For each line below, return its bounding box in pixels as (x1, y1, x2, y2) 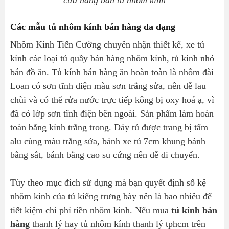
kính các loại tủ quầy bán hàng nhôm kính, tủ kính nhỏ (10, 53, 214, 64)
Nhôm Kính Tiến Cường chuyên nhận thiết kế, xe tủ (10, 39, 204, 50)
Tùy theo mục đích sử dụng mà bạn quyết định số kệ (10, 177, 206, 188)
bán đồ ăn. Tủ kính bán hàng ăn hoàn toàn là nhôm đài (10, 67, 214, 78)
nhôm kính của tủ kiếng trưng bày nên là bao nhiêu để (10, 191, 212, 202)
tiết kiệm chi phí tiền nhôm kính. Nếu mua (10, 205, 171, 216)
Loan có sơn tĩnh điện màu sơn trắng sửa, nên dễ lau (10, 81, 206, 91)
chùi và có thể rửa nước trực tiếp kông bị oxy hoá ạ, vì (10, 95, 214, 105)
